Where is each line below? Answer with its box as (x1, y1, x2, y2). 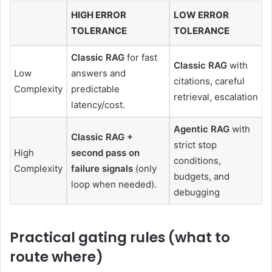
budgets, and (174, 171, 229, 183)
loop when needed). (71, 178, 157, 191)
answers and (71, 67, 126, 80)
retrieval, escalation (174, 91, 258, 103)
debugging (174, 186, 220, 199)
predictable (71, 83, 120, 95)
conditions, (174, 155, 221, 167)
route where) (10, 246, 103, 267)
